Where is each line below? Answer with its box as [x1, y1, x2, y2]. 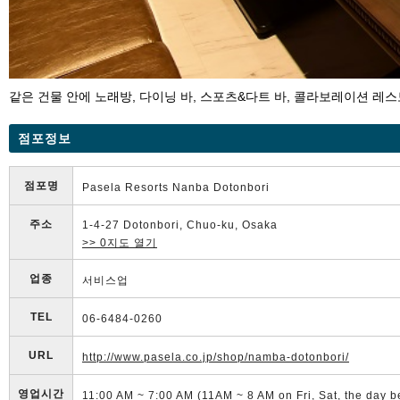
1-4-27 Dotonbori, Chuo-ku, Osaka [82, 218, 278, 231]
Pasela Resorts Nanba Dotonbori [82, 180, 270, 194]
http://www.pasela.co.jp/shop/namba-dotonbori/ [82, 350, 349, 363]
